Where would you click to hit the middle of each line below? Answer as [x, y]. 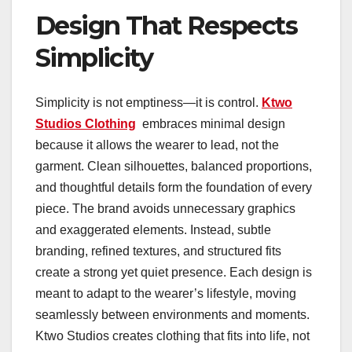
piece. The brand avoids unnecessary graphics [165, 208]
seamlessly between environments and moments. [172, 314]
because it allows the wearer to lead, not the [157, 145]
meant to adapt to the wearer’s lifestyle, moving [166, 293]
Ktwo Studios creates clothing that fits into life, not [172, 335]
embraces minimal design [212, 123]
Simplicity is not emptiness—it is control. [148, 102]
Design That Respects [166, 26]
